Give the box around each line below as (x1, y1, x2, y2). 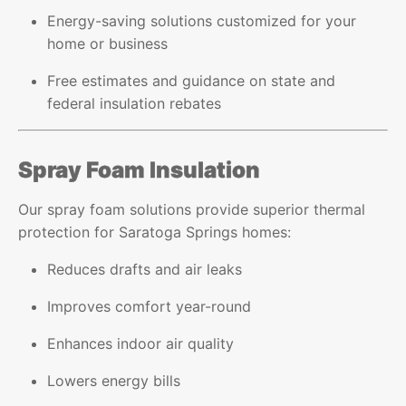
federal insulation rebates (47, 93, 222, 112)
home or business (47, 34, 169, 53)
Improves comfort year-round (47, 296, 252, 315)
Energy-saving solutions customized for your (47, 11, 357, 30)
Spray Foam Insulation (18, 156, 261, 183)
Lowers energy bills (47, 371, 181, 390)
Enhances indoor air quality (47, 333, 235, 353)
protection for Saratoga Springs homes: (18, 222, 292, 241)
